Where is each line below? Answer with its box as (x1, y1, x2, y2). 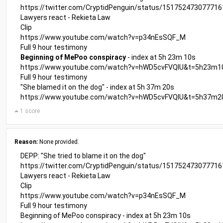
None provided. (38, 138, 79, 145)
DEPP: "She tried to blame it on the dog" (20, 152, 146, 160)
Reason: (14, 138, 38, 145)
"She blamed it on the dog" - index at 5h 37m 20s (20, 83, 174, 91)
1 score (18, 108, 40, 114)
